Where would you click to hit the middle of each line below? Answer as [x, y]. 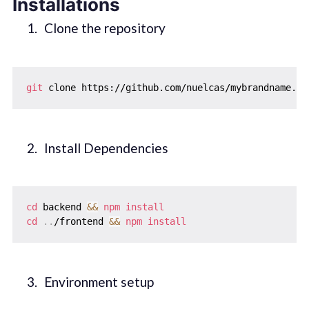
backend [62, 207]
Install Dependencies [106, 148]
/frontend [81, 222]
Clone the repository [104, 28]
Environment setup [99, 282]
